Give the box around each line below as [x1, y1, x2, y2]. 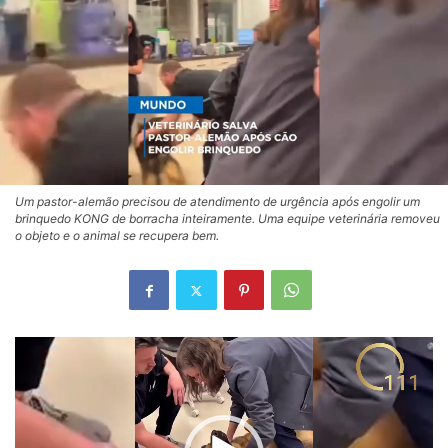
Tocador [14, 339, 72, 359]
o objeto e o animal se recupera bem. [15, 228, 219, 244]
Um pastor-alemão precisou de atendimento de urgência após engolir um [15, 194, 420, 210]
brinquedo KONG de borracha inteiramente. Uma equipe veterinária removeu [15, 211, 440, 227]
